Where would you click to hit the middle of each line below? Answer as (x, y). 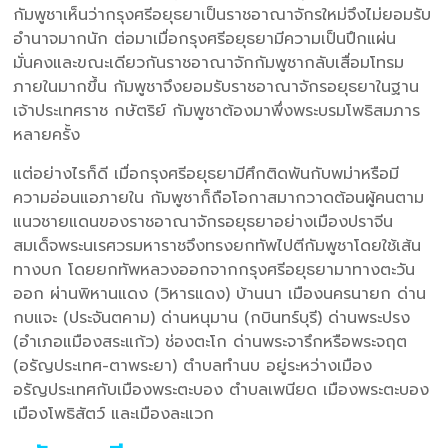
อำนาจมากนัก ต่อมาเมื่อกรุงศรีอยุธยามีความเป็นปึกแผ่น (205, 38)
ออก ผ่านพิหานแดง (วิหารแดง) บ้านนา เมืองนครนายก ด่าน (220, 293)
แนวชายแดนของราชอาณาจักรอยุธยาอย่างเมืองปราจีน (203, 221)
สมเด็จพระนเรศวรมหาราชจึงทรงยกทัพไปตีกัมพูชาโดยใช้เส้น (217, 245)
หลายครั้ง (47, 134)
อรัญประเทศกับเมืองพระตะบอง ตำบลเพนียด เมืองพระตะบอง (221, 389)
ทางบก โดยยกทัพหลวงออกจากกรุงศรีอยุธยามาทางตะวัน (214, 269)
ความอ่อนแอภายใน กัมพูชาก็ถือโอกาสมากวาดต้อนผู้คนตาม (219, 197)
